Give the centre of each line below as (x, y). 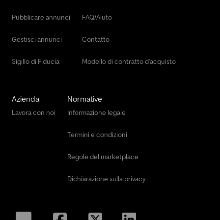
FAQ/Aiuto (97, 17)
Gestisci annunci (37, 40)
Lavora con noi (34, 113)
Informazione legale (96, 113)
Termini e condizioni (97, 135)
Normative (85, 99)
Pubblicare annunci (41, 17)
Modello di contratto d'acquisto (129, 62)
